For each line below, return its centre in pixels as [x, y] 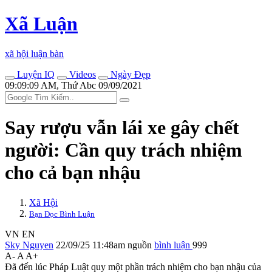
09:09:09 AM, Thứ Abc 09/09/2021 [73, 85]
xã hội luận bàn [34, 53]
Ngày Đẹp [129, 74]
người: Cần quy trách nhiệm [124, 150]
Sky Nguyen [29, 245]
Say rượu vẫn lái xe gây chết [122, 128]
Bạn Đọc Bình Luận [62, 214]
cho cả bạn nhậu [73, 173]
